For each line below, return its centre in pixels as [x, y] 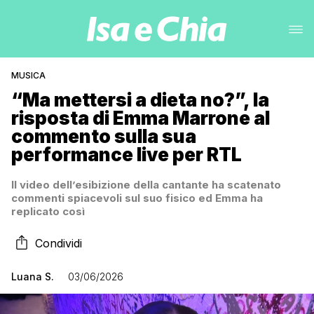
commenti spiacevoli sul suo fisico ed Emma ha [137, 198]
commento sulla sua [104, 136]
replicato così [48, 211]
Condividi [59, 243]
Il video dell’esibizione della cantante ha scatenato [146, 185]
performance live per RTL [127, 155]
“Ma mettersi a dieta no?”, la [140, 100]
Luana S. [33, 277]
